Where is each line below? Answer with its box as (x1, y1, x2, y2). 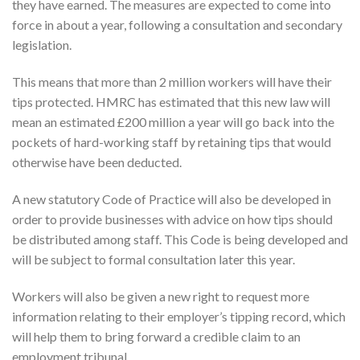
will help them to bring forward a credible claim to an (12, 328, 301, 344)
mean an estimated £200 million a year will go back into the (12, 114, 334, 130)
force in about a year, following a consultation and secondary (12, 17, 342, 33)
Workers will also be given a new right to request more (12, 288, 309, 304)
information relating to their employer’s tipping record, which (12, 308, 346, 324)
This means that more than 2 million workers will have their (12, 74, 332, 90)
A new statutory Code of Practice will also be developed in (12, 190, 331, 207)
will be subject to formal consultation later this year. (12, 251, 295, 267)
